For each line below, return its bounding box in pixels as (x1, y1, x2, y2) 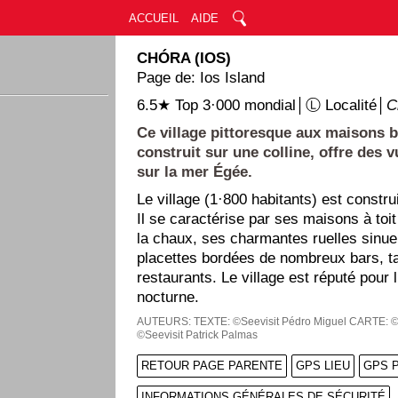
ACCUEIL (128, 12, 179, 25)
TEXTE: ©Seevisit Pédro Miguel (194, 315, 347, 328)
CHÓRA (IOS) (137, 50, 232, 67)
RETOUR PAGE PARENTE (141, 359, 283, 372)
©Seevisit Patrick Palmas (137, 329, 259, 341)
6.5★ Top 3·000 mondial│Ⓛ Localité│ (137, 97, 387, 114)
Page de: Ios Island (137, 69, 266, 86)
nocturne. (137, 289, 200, 306)
